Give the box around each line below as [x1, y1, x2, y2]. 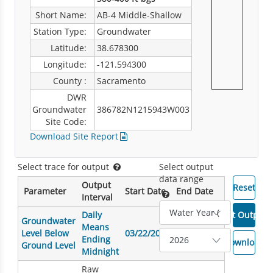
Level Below [21, 227, 69, 239]
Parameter [21, 185, 69, 197]
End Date [175, 185, 213, 197]
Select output [158, 161, 213, 172]
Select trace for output [18, 161, 109, 172]
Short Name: [35, 9, 87, 21]
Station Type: [34, 26, 87, 37]
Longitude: [43, 58, 87, 70]
